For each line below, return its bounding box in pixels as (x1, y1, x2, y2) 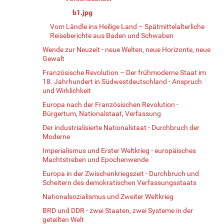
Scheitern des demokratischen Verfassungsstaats (42, 178, 196, 186)
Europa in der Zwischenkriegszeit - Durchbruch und (42, 169, 199, 177)
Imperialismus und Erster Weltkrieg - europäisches (42, 146, 196, 154)
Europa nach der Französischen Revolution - (42, 100, 178, 108)
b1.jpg (72, 8, 92, 16)
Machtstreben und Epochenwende (42, 155, 148, 163)
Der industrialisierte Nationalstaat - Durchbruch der (42, 123, 199, 131)
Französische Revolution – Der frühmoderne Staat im (42, 68, 206, 76)
